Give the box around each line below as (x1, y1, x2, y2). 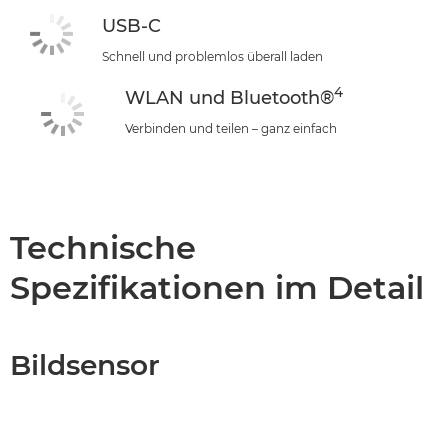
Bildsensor (10, 347, 160, 382)
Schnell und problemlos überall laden (102, 49, 323, 64)
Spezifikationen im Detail (10, 267, 424, 307)
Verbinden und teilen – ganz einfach (125, 121, 337, 136)
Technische (10, 227, 196, 267)
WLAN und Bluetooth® (125, 87, 334, 109)
